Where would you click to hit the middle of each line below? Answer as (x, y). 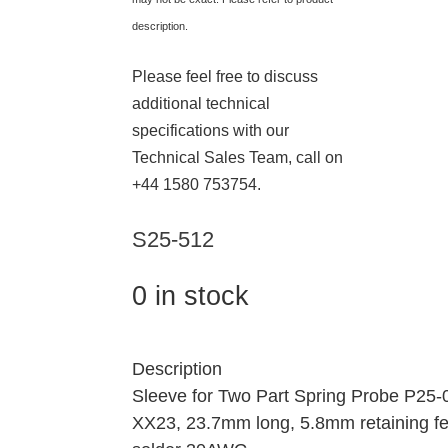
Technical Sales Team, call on (237, 157)
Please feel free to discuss (225, 76)
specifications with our (210, 130)
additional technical (201, 103)
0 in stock (190, 295)
